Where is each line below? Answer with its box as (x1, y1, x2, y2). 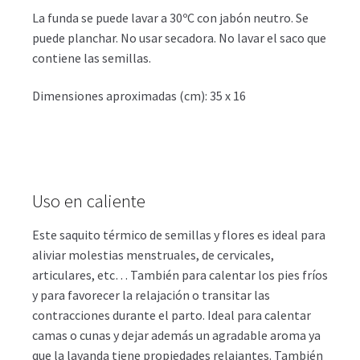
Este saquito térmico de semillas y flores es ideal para (32, 226, 325, 243)
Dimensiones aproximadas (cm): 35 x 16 (32, 88, 246, 104)
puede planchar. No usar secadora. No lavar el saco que (32, 29, 326, 46)
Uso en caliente (32, 189, 145, 212)
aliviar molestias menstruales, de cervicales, (32, 246, 274, 263)
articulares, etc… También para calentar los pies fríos (32, 266, 328, 283)
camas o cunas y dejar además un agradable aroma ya (32, 326, 321, 343)
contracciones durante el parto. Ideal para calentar (32, 306, 311, 323)
